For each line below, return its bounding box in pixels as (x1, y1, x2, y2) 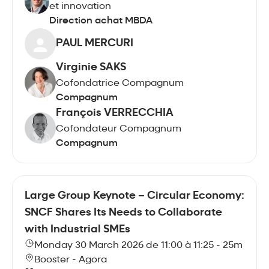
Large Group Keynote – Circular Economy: (25, 190, 244, 202)
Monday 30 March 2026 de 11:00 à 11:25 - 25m (34, 240, 243, 250)
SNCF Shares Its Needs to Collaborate (25, 207, 222, 219)
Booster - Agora (34, 255, 107, 265)
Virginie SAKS (56, 61, 126, 73)
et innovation (49, 1, 111, 11)
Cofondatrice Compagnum (56, 78, 184, 88)
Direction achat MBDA (49, 16, 153, 26)
